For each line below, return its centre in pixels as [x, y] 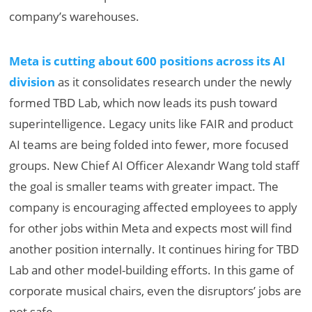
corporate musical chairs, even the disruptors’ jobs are [156, 290]
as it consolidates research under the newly [174, 81]
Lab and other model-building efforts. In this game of [152, 270]
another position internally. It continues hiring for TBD [154, 249]
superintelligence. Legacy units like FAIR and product [151, 123]
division [32, 81]
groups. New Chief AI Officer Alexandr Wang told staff [155, 165]
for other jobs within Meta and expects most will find [151, 228]
